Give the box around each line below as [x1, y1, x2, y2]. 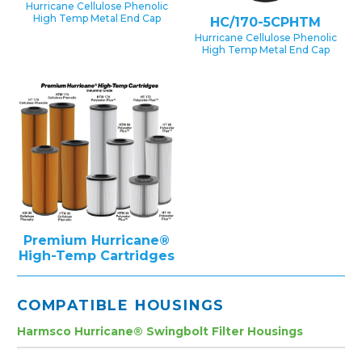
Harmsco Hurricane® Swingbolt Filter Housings [17, 325, 303, 339]
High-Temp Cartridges [19, 248, 175, 264]
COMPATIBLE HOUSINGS [17, 297, 225, 314]
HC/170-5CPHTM [210, 15, 321, 31]
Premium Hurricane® [23, 233, 170, 249]
